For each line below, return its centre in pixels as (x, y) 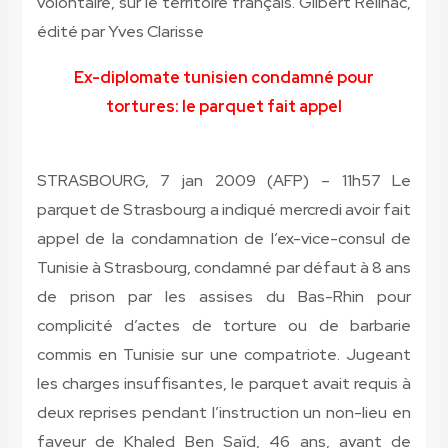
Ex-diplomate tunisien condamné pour (224, 78)
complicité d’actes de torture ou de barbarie (224, 326)
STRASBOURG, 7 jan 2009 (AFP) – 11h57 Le (224, 181)
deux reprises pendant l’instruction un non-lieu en (224, 413)
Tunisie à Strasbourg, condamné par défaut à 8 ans (224, 268)
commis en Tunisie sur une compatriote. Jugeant (224, 355)
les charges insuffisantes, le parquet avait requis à (224, 384)
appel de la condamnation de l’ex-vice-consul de (224, 239)
